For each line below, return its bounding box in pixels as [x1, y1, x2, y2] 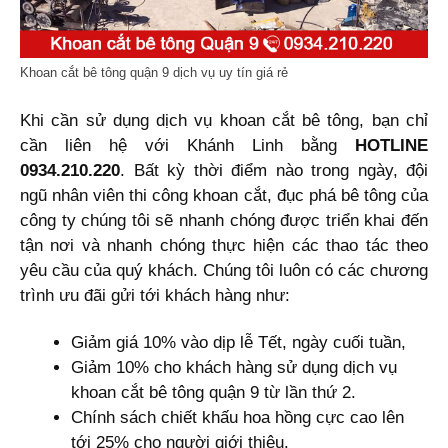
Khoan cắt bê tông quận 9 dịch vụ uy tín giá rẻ [20, 65, 288, 81]
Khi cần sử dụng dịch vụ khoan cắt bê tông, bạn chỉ [20, 110, 428, 130]
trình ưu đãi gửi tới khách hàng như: [20, 285, 290, 305]
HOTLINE [355, 135, 428, 155]
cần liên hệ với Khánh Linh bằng [20, 135, 355, 155]
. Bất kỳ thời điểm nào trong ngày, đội [120, 160, 428, 180]
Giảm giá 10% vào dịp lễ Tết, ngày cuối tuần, [71, 332, 406, 352]
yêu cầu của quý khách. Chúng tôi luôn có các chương [20, 260, 428, 280]
